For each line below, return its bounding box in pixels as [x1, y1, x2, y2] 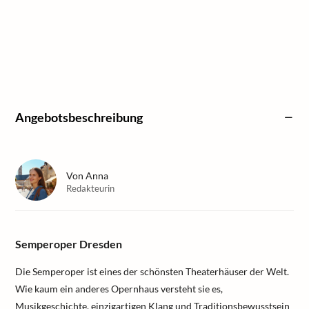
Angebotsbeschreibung [15, 109, 143, 125]
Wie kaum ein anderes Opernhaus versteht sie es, [15, 283, 223, 295]
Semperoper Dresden [15, 237, 122, 250]
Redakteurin [66, 183, 114, 194]
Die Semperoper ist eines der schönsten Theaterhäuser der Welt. [15, 266, 289, 277]
